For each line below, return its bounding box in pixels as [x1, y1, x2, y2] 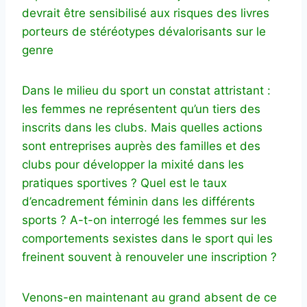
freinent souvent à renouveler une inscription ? [22, 249, 277, 264]
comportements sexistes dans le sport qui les [22, 231, 273, 245]
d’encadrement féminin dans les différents [22, 194, 255, 208]
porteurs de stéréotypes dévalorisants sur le [22, 24, 266, 38]
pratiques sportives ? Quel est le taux [22, 175, 227, 190]
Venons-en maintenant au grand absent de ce [22, 290, 277, 304]
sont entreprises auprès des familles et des [22, 138, 260, 153]
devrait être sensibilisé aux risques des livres [22, 5, 269, 20]
